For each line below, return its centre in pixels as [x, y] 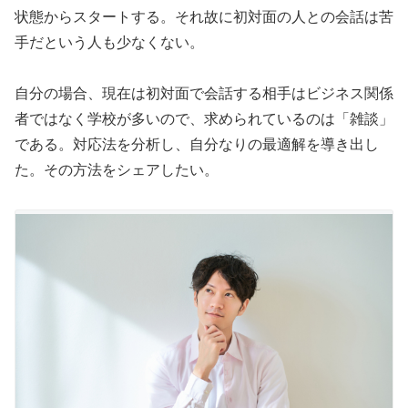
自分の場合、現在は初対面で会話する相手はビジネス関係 [204, 94]
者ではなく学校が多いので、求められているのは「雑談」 [204, 119]
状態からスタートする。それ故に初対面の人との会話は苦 [204, 16]
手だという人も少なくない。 [109, 42]
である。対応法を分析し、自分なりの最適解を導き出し [197, 145]
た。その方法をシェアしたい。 [117, 170]
